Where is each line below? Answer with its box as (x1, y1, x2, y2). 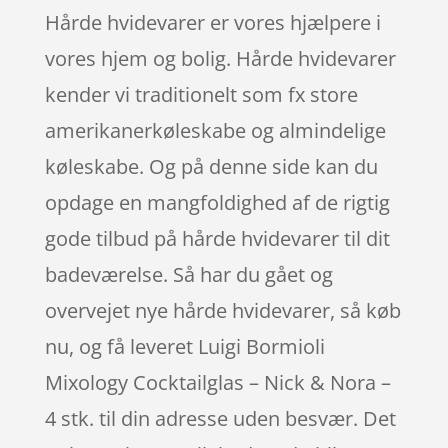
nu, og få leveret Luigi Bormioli (44, 332, 325, 360)
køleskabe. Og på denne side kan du (44, 152, 378, 180)
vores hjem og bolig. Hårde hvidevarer (44, 44, 396, 72)
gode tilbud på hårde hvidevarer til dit (44, 224, 390, 252)
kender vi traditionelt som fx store (44, 80, 358, 108)
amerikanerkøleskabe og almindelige (44, 116, 386, 144)
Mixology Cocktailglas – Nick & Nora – (44, 368, 391, 396)
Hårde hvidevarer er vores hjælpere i (44, 8, 381, 36)
